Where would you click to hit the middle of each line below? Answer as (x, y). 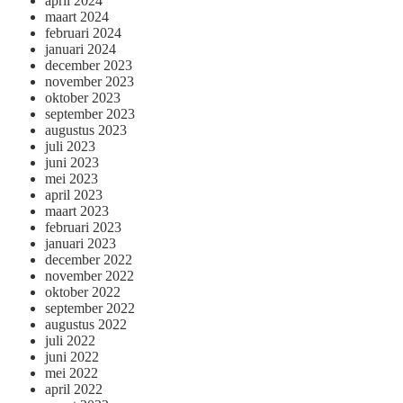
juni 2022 (72, 356)
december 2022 (89, 259)
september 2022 (90, 308)
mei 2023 (72, 178)
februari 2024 (83, 32)
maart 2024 (77, 16)
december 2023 (89, 65)
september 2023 (90, 113)
